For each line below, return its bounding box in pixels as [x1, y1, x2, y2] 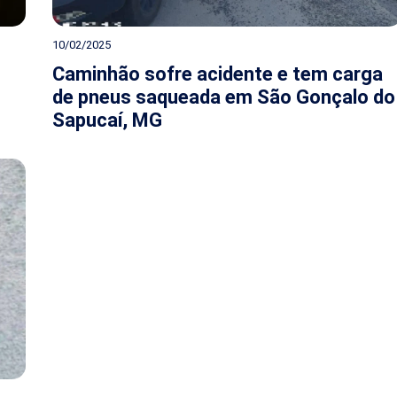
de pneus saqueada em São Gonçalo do [52, 86, 395, 109]
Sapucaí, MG [52, 109, 162, 132]
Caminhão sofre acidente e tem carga [52, 63, 383, 86]
